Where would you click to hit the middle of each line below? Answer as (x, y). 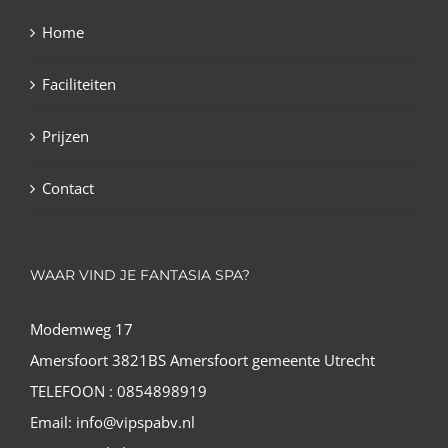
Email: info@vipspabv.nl (112, 422)
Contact (68, 188)
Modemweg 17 (81, 329)
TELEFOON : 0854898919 (118, 391)
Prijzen (65, 136)
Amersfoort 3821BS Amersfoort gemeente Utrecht (202, 360)
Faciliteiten (79, 84)
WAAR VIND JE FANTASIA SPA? (140, 275)
